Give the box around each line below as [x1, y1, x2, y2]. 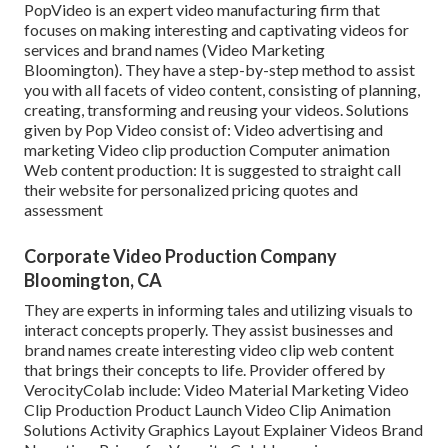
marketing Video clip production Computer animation [24, 140, 390, 160]
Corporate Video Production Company [24, 245, 337, 268]
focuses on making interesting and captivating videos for [24, 20, 409, 40]
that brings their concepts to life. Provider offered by [24, 360, 385, 380]
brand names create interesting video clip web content [24, 340, 394, 360]
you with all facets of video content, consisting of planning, [24, 80, 420, 100]
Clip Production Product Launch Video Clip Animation [24, 400, 391, 420]
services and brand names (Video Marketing [24, 40, 325, 60]
